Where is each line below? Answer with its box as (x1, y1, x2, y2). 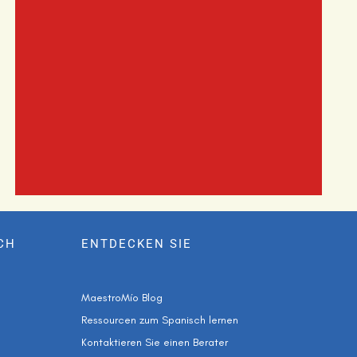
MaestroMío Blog (81, 290, 163, 304)
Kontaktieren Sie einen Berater (81, 335, 228, 349)
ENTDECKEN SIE (81, 236, 192, 251)
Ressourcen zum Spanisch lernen (81, 312, 238, 327)
